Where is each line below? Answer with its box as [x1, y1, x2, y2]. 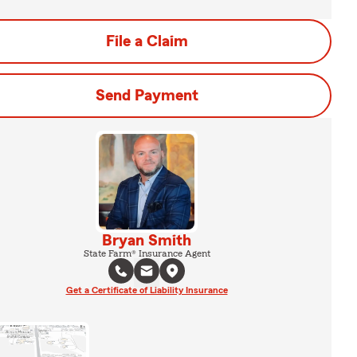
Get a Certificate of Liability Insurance [65, 285, 228, 295]
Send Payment [95, 88, 198, 104]
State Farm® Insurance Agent [83, 249, 210, 258]
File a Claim [105, 33, 188, 49]
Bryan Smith [102, 233, 191, 249]
